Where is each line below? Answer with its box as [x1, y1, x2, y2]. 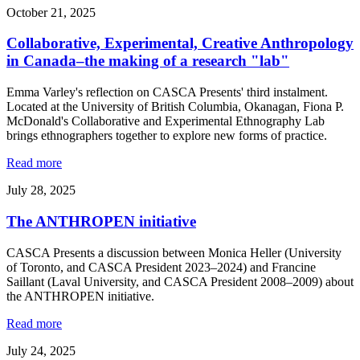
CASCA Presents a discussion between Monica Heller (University [6, 245, 342, 260]
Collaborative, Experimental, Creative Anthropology [6, 35, 354, 52]
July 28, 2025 [6, 183, 76, 198]
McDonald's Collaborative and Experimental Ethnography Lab [6, 114, 325, 129]
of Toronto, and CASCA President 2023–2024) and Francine [6, 260, 316, 274]
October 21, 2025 [6, 5, 96, 19]
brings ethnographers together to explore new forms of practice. [6, 129, 327, 143]
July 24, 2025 [6, 343, 76, 358]
